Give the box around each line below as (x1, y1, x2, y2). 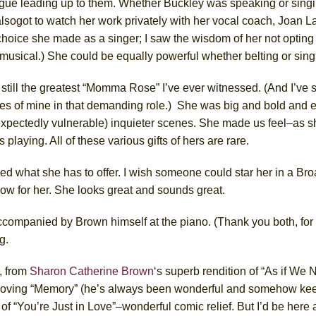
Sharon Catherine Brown (30, 265, 154, 277)
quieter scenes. (120, 116, 199, 129)
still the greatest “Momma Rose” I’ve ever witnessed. (1, 81, 264, 94)
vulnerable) (51, 116, 111, 129)
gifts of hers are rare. (147, 134, 249, 147)
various (108, 134, 147, 147)
